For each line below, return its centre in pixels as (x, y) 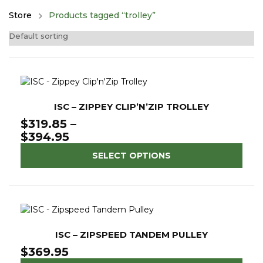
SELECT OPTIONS (131, 156)
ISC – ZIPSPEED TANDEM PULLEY (131, 235)
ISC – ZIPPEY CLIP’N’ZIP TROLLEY (131, 107)
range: (88, 149)
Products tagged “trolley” (101, 15)
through (93, 175)
